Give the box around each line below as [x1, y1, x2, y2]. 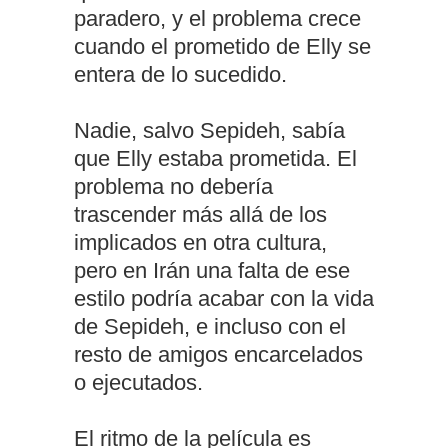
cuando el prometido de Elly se [74, 34, 371, 60]
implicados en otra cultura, [74, 230, 327, 256]
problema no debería [74, 174, 273, 200]
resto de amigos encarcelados [74, 342, 363, 368]
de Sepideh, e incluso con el [74, 314, 346, 340]
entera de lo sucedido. [74, 62, 287, 88]
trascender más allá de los [74, 202, 327, 228]
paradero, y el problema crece [74, 6, 361, 32]
